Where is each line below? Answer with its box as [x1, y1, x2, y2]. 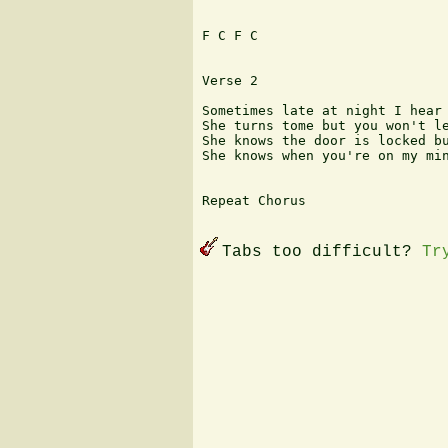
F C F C [202, 28, 258, 44]
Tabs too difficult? [222, 242, 422, 261]
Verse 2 [202, 73, 258, 89]
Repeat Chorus [202, 193, 314, 209]
